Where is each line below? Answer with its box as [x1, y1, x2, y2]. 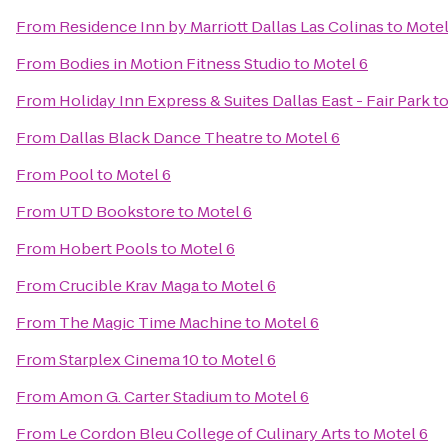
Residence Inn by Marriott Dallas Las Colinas [59, 16, 384, 37]
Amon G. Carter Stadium [59, 386, 232, 407]
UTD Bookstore [59, 201, 175, 222]
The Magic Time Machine [59, 312, 242, 333]
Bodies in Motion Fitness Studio [59, 53, 291, 74]
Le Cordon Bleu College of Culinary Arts [59, 423, 351, 444]
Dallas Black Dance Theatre [59, 127, 263, 148]
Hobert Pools [59, 238, 158, 259]
